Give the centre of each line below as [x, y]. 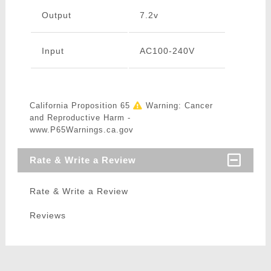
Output [56, 15]
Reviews [47, 216]
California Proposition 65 [81, 106]
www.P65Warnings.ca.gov [81, 130]
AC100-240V [167, 51]
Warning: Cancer [178, 106]
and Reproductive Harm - [80, 118]
